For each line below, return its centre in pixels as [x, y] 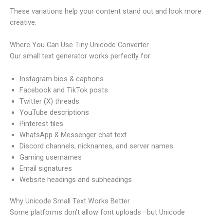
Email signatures [46, 168]
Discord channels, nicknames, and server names [96, 146]
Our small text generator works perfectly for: [81, 56]
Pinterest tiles [41, 123]
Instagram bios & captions [62, 79]
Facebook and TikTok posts [64, 90]
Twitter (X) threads [49, 101]
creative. [23, 22]
